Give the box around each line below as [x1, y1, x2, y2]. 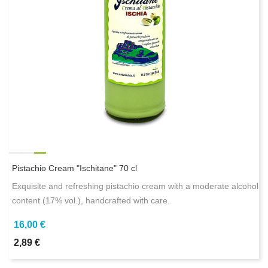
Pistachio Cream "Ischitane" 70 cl [12, 163, 137, 173]
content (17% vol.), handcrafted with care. [12, 196, 170, 206]
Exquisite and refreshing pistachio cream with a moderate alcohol [12, 181, 258, 191]
